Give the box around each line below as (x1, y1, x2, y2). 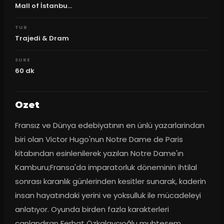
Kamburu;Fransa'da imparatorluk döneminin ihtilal (14, 161, 197, 172)
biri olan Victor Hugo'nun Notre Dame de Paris (14, 133, 183, 144)
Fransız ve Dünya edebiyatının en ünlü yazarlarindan (14, 119, 204, 130)
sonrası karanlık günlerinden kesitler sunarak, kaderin (14, 175, 206, 186)
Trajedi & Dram (14, 33, 69, 43)
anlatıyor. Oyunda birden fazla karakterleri (14, 203, 169, 214)
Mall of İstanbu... (14, 1, 72, 10)
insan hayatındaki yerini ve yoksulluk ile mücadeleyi (14, 189, 201, 200)
